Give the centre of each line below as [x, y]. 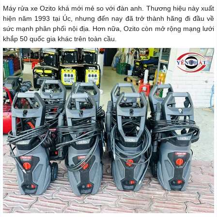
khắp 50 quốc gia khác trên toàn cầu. [60, 39]
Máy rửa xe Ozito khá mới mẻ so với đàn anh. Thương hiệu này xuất [108, 8]
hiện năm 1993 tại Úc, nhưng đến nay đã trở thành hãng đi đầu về [108, 19]
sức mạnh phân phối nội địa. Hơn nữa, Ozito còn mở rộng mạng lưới [108, 29]
